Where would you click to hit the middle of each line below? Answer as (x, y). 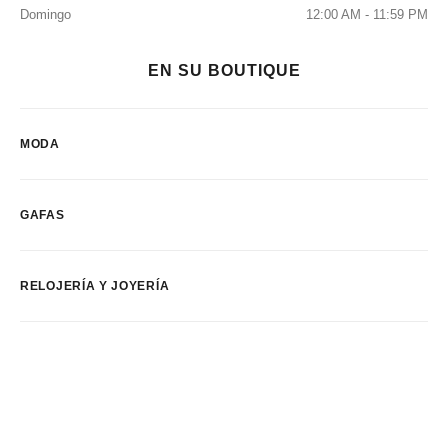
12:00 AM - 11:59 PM (367, 14)
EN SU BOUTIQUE (224, 70)
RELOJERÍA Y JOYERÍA (95, 286)
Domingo (45, 14)
